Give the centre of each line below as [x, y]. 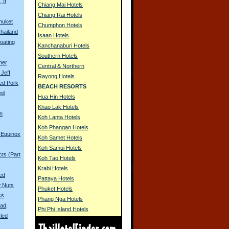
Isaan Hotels [53, 35]
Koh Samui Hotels [60, 148]
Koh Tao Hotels [57, 158]
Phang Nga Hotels [60, 199]
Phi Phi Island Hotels [63, 209]
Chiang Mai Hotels [60, 5]
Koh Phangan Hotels [63, 127]
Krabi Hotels [53, 168]
